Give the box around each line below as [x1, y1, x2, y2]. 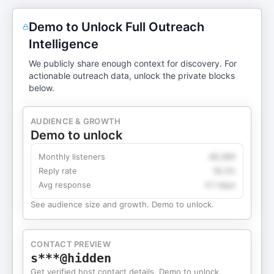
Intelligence [29, 37, 99, 51]
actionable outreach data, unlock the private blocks [29, 70, 235, 81]
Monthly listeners [39, 152, 105, 161]
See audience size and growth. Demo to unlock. [31, 199, 214, 209]
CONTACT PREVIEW [31, 239, 111, 249]
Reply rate [39, 166, 77, 176]
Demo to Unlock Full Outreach [29, 20, 205, 34]
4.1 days [205, 180, 235, 190]
